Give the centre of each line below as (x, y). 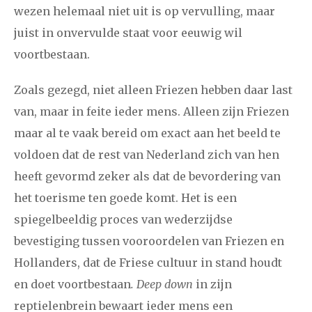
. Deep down (162, 284)
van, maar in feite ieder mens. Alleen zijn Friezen (151, 111)
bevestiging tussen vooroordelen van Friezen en (149, 241)
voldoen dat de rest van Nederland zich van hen (147, 154)
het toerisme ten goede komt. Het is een (125, 197)
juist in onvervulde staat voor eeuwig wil (128, 33)
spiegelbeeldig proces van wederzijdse (123, 219)
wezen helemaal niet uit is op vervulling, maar (145, 11)
